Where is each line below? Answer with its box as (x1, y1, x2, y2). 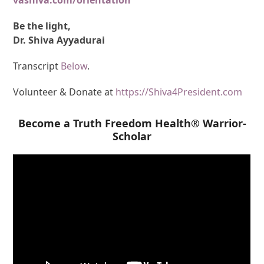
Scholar (113, 128, 151, 143)
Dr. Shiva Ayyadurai (13, 33, 105, 47)
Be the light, (13, 19, 71, 32)
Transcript (13, 59, 61, 72)
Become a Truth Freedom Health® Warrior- (18, 115, 246, 130)
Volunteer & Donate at (13, 85, 116, 98)
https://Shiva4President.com (115, 85, 243, 98)
